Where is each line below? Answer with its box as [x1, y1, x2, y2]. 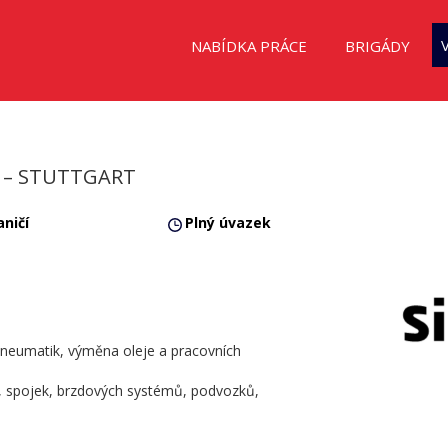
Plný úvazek [185, 212, 272, 232]
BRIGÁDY [344, 36, 410, 56]
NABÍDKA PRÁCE [190, 36, 307, 56]
